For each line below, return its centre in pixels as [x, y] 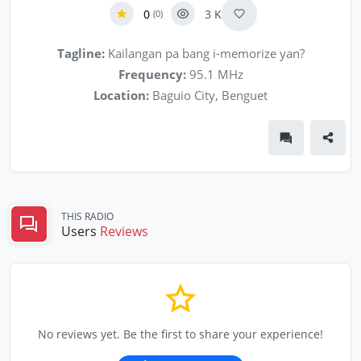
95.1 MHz [214, 74]
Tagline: [81, 53]
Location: [121, 95]
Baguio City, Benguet [208, 95]
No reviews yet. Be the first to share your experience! [180, 334]
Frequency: [152, 74]
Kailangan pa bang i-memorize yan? [204, 53]
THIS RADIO [87, 216]
